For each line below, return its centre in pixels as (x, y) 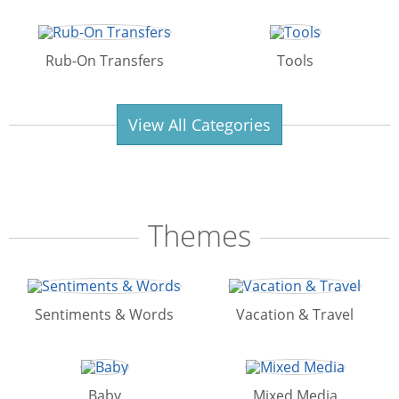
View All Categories (199, 125)
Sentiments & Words (104, 315)
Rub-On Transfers (104, 61)
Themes (199, 236)
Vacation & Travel (295, 315)
